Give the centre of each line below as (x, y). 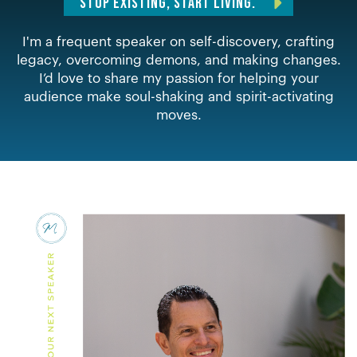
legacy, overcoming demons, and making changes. (178, 60)
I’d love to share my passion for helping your (178, 78)
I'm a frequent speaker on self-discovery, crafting (178, 42)
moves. (178, 115)
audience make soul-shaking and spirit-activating (178, 97)
